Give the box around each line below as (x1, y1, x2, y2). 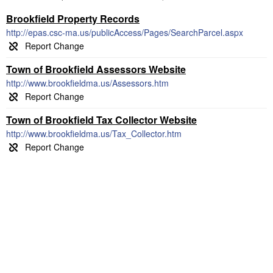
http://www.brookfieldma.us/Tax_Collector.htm (6, 127, 182, 140)
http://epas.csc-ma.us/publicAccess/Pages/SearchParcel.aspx (6, 26, 243, 38)
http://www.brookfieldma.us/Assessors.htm (6, 77, 169, 89)
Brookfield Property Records (6, 12, 140, 26)
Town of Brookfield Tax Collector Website (6, 113, 197, 127)
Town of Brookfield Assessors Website (6, 62, 186, 76)
